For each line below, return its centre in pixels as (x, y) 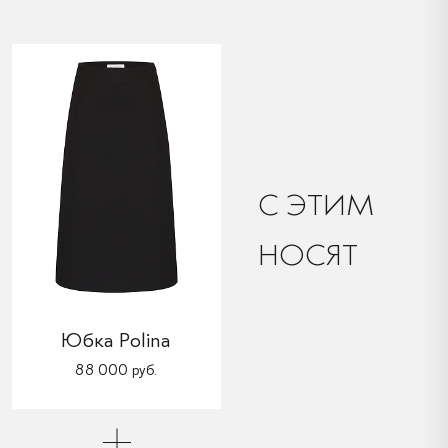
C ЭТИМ (316, 205)
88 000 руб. (116, 369)
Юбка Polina (116, 339)
